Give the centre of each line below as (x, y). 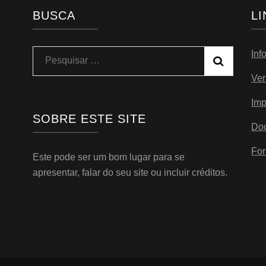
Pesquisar (66, 60)
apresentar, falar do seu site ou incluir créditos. (130, 173)
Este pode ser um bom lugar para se (108, 157)
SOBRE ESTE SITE (89, 119)
